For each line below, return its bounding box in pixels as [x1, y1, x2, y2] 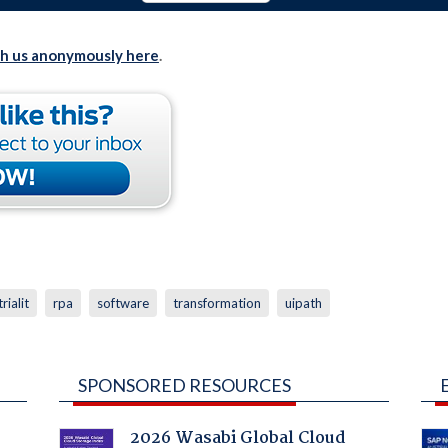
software [96, 294, 149, 311]
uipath [284, 294, 322, 311]
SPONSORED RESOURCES [77, 373, 291, 396]
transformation [172, 294, 261, 311]
